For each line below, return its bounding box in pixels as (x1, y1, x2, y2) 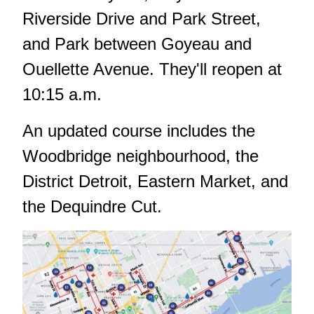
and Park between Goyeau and (22, 34, 252, 53)
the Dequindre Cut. (22, 196, 162, 216)
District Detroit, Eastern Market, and (22, 171, 288, 191)
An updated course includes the (22, 121, 255, 140)
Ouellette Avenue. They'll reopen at (22, 59, 282, 78)
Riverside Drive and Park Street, (22, 8, 261, 28)
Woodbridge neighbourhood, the (22, 146, 259, 165)
